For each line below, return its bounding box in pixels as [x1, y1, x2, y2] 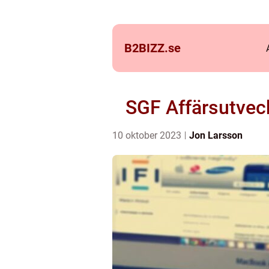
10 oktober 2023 [112, 130, 184, 141]
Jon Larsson [189, 130, 243, 141]
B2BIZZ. [124, 41, 168, 55]
